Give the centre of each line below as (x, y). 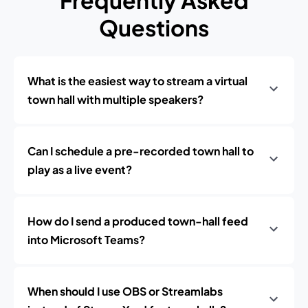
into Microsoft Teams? (86, 240)
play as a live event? (80, 169)
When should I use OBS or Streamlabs (125, 291)
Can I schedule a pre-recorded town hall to (141, 151)
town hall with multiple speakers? (115, 99)
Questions (154, 27)
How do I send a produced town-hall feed (138, 221)
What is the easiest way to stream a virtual (137, 81)
